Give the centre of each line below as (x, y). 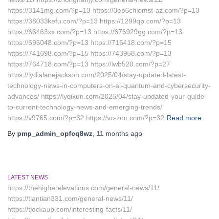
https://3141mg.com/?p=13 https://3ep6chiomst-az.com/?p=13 (103, 10)
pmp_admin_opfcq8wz (55, 133)
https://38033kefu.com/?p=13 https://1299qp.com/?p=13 (94, 21)
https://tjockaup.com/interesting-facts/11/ (70, 209)
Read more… (187, 118)
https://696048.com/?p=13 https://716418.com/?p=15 (89, 43)
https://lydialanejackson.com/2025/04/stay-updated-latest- (97, 75)
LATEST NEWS (28, 177)
